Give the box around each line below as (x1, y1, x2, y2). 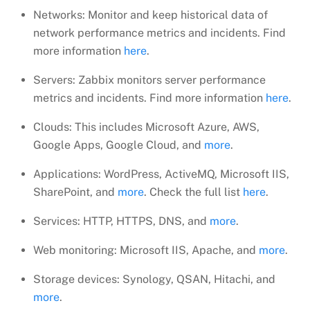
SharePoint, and (33, 185, 118, 199)
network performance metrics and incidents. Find (33, 26, 286, 39)
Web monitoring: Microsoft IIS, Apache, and (33, 243, 259, 257)
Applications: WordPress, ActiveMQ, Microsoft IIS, (33, 167, 289, 181)
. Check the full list (144, 185, 243, 199)
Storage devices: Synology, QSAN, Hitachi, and (33, 272, 275, 286)
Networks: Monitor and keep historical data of (33, 8, 268, 21)
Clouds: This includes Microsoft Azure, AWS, (33, 120, 259, 134)
